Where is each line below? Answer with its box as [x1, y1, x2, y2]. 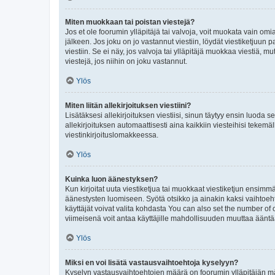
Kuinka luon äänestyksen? [65, 174, 158, 184]
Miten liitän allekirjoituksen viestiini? [65, 101, 191, 110]
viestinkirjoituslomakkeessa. [65, 130, 158, 139]
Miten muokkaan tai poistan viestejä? [65, 17, 195, 26]
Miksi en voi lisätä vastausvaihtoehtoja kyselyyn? [65, 258, 238, 267]
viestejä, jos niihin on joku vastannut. [65, 56, 187, 66]
